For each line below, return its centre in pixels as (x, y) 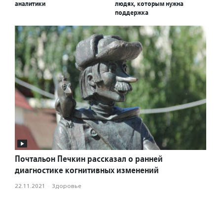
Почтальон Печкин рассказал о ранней (89, 159)
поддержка (132, 13)
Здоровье (67, 186)
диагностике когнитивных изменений (87, 170)
